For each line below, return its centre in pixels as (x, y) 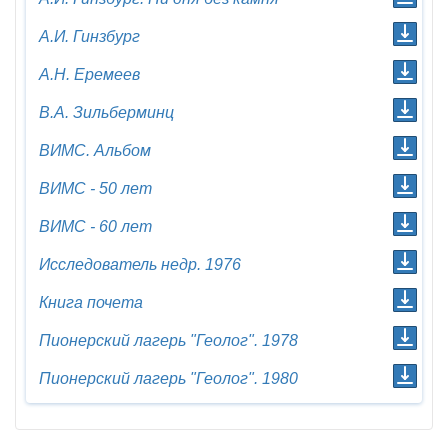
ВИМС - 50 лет (95, 188)
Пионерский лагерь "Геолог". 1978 (168, 340)
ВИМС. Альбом (95, 150)
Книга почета (91, 302)
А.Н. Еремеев (89, 74)
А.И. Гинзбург (89, 36)
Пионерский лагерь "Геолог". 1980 (168, 378)
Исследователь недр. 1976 (140, 264)
